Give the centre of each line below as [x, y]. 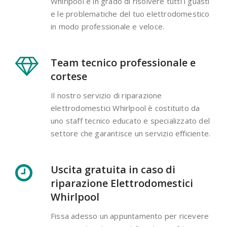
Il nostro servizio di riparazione [106, 96]
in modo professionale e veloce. [108, 27]
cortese [69, 77]
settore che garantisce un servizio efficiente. [131, 134]
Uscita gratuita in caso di [113, 170]
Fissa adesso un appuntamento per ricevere [130, 216]
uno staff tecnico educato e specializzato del [130, 121]
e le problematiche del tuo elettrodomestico [130, 14]
